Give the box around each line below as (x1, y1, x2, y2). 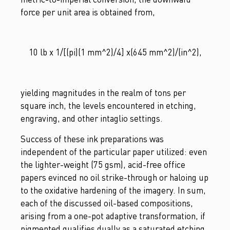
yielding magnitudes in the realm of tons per (21, 87, 186, 99)
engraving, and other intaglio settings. (21, 113, 163, 124)
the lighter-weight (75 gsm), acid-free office (21, 159, 185, 170)
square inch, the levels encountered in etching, (21, 100, 196, 111)
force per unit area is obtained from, (21, 6, 155, 17)
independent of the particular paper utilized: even (21, 146, 207, 157)
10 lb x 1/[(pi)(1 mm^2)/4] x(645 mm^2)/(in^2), (28, 47, 202, 58)
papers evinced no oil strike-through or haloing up (21, 171, 208, 183)
